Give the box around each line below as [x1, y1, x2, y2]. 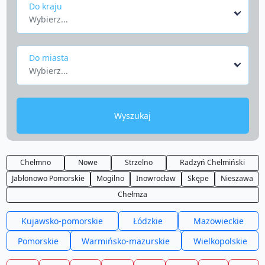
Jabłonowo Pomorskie [12, 173, 85, 184]
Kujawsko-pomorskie [21, 215, 104, 227]
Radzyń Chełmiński [180, 157, 245, 168]
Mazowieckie [193, 215, 244, 227]
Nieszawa [220, 173, 253, 184]
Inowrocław [135, 173, 176, 184]
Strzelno [125, 157, 153, 168]
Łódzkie [133, 215, 163, 227]
